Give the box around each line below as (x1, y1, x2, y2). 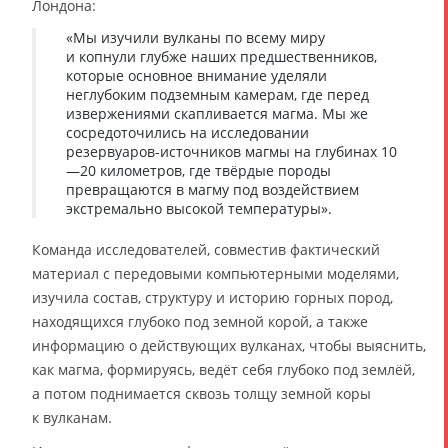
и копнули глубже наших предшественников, (66, 46, 377, 66)
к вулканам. (32, 407, 112, 427)
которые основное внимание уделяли (66, 65, 327, 85)
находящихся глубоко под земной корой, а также (32, 311, 368, 331)
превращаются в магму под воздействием (66, 179, 359, 199)
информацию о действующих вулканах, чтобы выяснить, (32, 335, 426, 355)
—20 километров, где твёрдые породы (66, 160, 331, 180)
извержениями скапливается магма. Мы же (66, 103, 368, 123)
